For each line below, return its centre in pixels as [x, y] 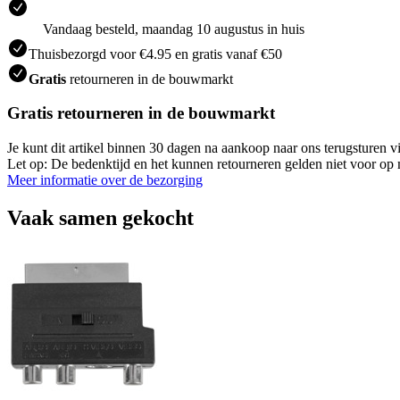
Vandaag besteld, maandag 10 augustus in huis [174, 29]
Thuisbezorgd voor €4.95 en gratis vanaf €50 [155, 54]
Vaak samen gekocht [100, 217]
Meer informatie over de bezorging [105, 180]
